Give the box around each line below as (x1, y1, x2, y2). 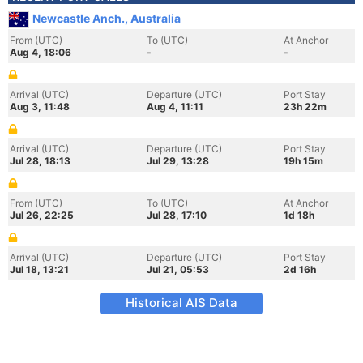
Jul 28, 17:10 (147, 209, 207, 221)
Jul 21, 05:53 (147, 263, 209, 275)
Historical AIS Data (126, 295, 237, 310)
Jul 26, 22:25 (10, 209, 74, 221)
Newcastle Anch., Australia (32, 11, 181, 25)
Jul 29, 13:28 (147, 155, 209, 167)
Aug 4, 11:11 (147, 100, 203, 113)
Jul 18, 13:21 (10, 263, 69, 275)
